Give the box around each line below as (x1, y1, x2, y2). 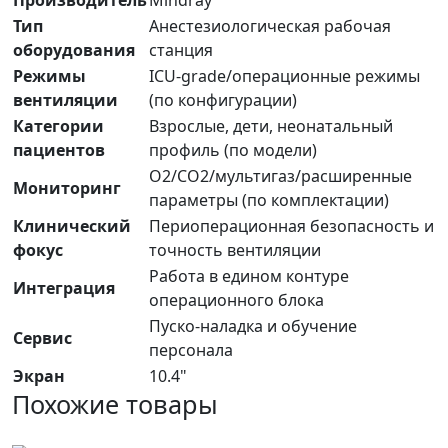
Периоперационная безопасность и (149, 215, 434, 238)
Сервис (13, 327, 72, 350)
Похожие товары (12, 387, 218, 422)
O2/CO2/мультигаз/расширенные (149, 165, 412, 188)
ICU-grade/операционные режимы (149, 65, 420, 88)
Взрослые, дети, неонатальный (149, 115, 393, 138)
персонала (149, 339, 233, 362)
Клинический (13, 215, 131, 238)
